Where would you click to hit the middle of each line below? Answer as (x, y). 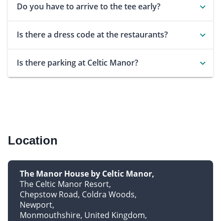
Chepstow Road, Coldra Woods (77, 195)
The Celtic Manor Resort (64, 184)
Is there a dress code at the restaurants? (92, 35)
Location (33, 141)
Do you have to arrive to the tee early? (89, 7)
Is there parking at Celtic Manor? (77, 63)
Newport (36, 205)
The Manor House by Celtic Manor (86, 174)
